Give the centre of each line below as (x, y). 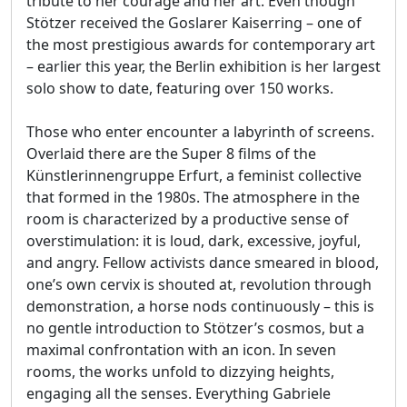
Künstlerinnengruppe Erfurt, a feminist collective (194, 176)
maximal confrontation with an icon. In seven (181, 350)
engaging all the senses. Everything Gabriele (179, 394)
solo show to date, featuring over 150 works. (180, 89)
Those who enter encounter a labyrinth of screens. (200, 132)
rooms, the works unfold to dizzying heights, (180, 372)
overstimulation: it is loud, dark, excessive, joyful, (194, 241)
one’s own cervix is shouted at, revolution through (199, 285)
